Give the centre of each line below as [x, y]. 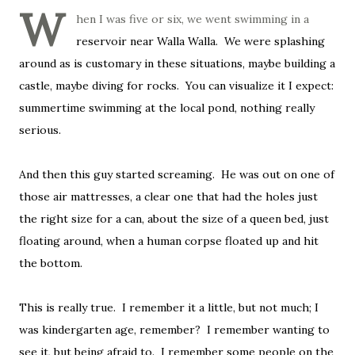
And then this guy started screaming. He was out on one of [177, 175]
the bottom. [51, 263]
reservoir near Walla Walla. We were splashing [200, 42]
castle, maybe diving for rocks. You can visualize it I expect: [176, 86]
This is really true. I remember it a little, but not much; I [169, 308]
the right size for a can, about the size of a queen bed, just [174, 219]
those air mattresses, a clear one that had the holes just [168, 197]
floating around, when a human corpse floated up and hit [169, 241]
